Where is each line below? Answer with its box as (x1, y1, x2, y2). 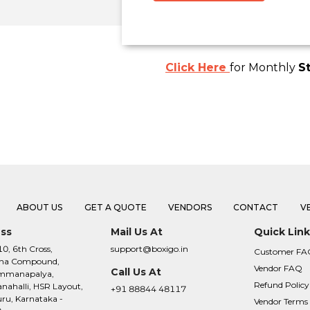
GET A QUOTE (84, 202, 147, 213)
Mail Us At (111, 226, 163, 239)
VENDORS (168, 202, 212, 213)
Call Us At (111, 266, 162, 279)
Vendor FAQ (253, 263, 302, 274)
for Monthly (230, 61, 298, 75)
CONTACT (233, 202, 279, 213)
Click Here (165, 61, 230, 75)
